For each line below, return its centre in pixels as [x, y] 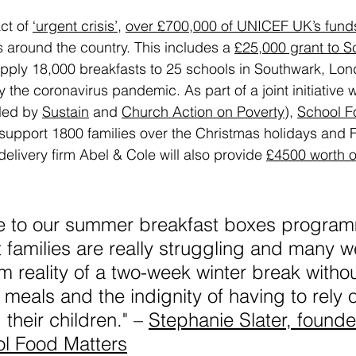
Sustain [66, 112]
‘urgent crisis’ [75, 26]
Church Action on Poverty [203, 112]
